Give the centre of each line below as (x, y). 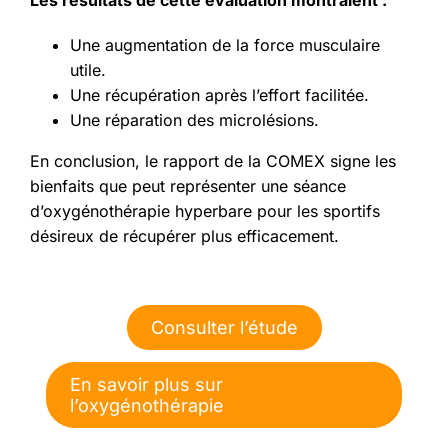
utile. (88, 70)
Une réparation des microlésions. (194, 120)
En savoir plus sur (146, 385)
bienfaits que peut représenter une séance (188, 186)
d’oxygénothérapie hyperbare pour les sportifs (205, 211)
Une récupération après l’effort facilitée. (219, 95)
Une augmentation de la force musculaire (225, 45)
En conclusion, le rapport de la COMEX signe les (213, 161)
